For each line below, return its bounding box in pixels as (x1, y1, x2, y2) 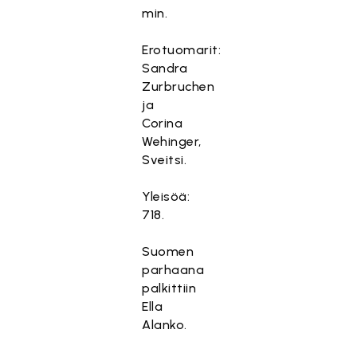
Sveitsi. (142, 152, 187, 167)
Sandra (142, 61, 188, 76)
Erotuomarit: (142, 42, 222, 57)
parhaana (142, 262, 205, 277)
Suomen (142, 244, 194, 259)
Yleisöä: (142, 189, 190, 204)
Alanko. (142, 317, 187, 332)
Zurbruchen (142, 79, 215, 94)
